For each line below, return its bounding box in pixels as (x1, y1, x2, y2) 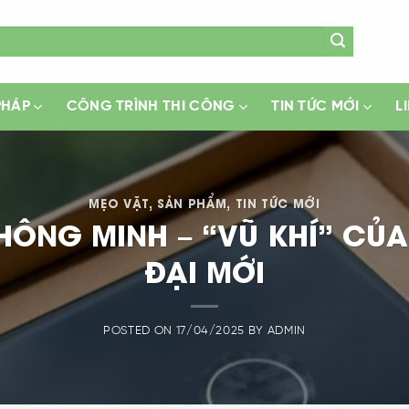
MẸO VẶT (89, 194, 149, 211)
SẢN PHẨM (157, 194, 227, 211)
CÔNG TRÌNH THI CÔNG (66, 99, 236, 114)
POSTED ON (103, 325, 176, 338)
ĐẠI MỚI (144, 248, 265, 291)
